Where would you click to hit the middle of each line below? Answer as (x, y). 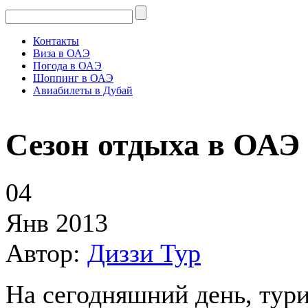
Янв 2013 (57, 223)
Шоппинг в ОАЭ (73, 78)
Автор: (46, 253)
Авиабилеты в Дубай (83, 90)
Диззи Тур (144, 253)
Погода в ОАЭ (67, 66)
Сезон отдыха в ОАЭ (153, 144)
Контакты (56, 41)
